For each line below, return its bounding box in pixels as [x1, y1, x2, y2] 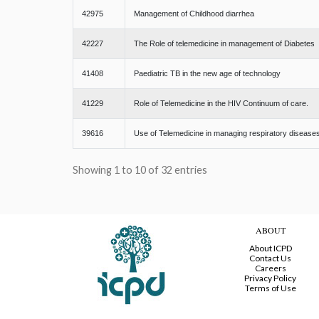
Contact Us [249, 253, 291, 264]
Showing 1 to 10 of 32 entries [73, 164, 207, 177]
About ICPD [249, 243, 292, 254]
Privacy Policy [244, 273, 296, 284]
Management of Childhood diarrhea [134, 9, 254, 19]
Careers [254, 263, 286, 274]
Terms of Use [244, 283, 296, 294]
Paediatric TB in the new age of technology [134, 69, 281, 78]
